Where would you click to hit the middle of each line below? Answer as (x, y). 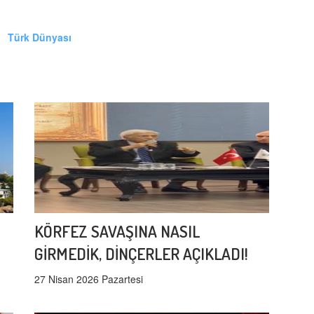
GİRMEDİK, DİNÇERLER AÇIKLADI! (141, 254)
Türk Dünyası (40, 37)
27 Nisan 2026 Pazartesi (89, 279)
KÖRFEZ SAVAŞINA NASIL (117, 231)
